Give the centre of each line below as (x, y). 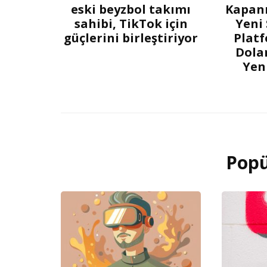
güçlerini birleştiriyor (131, 38)
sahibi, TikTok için (131, 24)
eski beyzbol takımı (131, 10)
